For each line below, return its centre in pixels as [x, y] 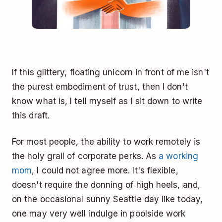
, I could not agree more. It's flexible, [105, 171]
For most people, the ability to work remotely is [106, 142]
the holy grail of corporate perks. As [85, 156]
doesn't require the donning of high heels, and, [106, 185]
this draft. [31, 116]
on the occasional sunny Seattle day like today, [107, 199]
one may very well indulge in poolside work [99, 214]
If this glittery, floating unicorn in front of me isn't [111, 73]
